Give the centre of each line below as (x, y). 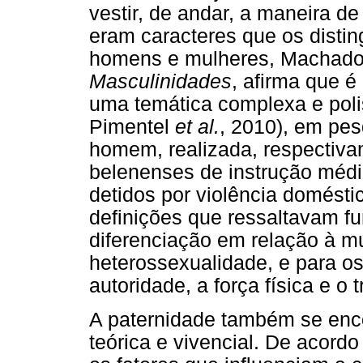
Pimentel (132, 127)
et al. (197, 127)
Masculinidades (160, 82)
